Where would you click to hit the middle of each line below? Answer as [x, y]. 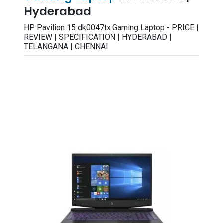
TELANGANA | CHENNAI [66, 47]
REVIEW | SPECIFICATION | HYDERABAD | [98, 37]
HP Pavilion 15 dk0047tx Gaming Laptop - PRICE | [111, 28]
